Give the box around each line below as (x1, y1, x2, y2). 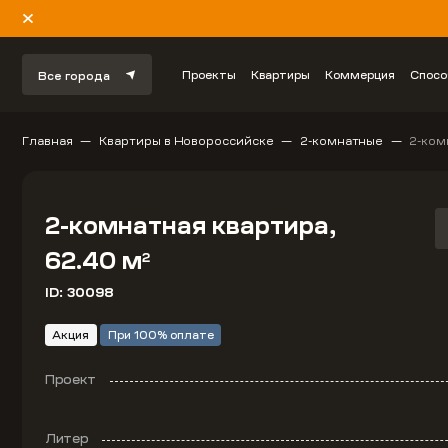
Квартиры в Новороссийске (99, 132, 274, 149)
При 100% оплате (107, 327, 214, 343)
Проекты (182, 66, 237, 83)
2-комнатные (299, 132, 384, 149)
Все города (38, 68, 111, 84)
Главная (22, 132, 73, 149)
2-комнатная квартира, (44, 208, 336, 243)
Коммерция (325, 66, 396, 83)
